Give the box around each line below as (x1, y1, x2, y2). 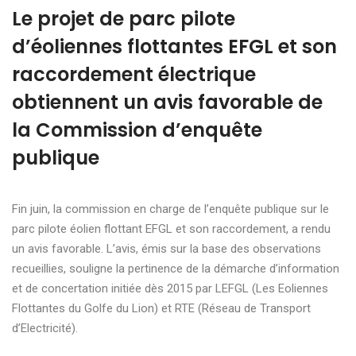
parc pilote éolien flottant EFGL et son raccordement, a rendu (12, 221, 331, 236)
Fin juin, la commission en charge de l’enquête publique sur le (12, 201, 329, 216)
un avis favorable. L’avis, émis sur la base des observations (12, 241, 321, 256)
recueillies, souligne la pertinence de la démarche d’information (12, 261, 339, 276)
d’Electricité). (12, 320, 78, 335)
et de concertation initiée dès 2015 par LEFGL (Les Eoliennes (12, 281, 328, 296)
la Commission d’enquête (12, 116, 262, 143)
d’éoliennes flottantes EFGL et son (12, 33, 337, 60)
